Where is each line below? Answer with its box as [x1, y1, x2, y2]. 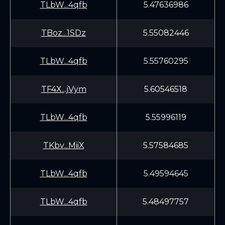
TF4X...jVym [41, 84, 86, 94]
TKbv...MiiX [43, 141, 84, 150]
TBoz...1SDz [41, 28, 86, 38]
